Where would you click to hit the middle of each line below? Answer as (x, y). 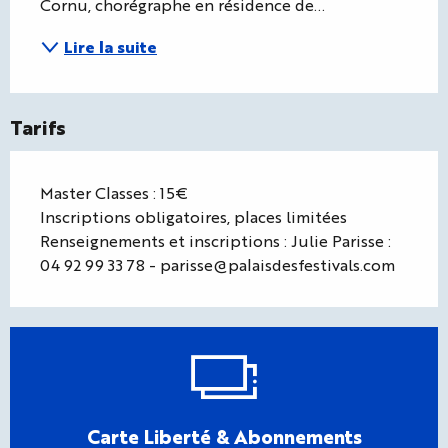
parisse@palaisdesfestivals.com (277, 264)
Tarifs (38, 126)
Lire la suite (110, 46)
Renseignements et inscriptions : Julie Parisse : (215, 240)
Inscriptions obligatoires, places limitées (193, 216)
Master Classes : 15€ (114, 192)
